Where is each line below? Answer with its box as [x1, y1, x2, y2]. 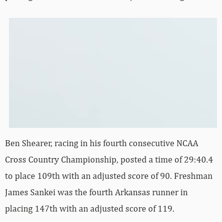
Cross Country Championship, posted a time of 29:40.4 [5, 154, 213, 165]
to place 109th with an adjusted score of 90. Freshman [5, 170, 213, 181]
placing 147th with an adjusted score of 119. [5, 203, 174, 214]
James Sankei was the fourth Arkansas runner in [5, 186, 188, 197]
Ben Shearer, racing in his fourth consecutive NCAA [5, 137, 198, 148]
